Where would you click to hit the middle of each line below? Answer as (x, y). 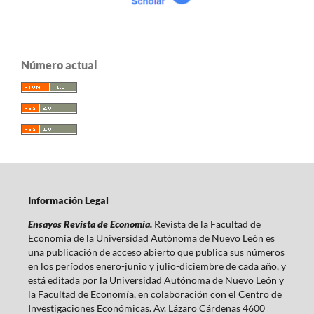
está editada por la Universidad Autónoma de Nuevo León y (156, 280)
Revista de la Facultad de (207, 224)
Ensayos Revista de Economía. (91, 224)
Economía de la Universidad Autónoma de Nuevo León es (151, 238)
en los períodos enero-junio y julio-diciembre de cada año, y (157, 266)
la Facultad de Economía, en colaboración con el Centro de (155, 294)
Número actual (59, 64)
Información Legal (68, 200)
